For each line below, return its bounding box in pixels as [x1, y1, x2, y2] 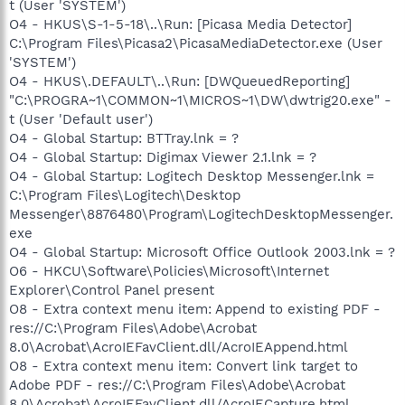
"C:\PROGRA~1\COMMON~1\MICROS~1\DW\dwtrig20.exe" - [9, 91, 391, 108]
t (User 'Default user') [9, 110, 153, 127]
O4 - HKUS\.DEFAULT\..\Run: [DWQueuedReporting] [9, 72, 350, 89]
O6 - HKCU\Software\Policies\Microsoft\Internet [9, 262, 329, 279]
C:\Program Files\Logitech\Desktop [9, 186, 240, 203]
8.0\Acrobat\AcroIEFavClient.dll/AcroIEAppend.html [9, 338, 348, 355]
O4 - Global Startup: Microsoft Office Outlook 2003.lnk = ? [9, 243, 395, 260]
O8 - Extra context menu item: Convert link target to [9, 357, 358, 374]
